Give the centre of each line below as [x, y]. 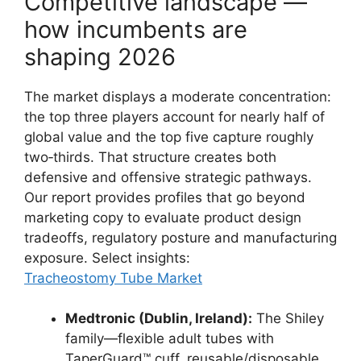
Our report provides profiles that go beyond [165, 197]
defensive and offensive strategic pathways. [168, 177]
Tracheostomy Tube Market [113, 278]
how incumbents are [136, 29]
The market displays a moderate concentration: [178, 96]
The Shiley [288, 318]
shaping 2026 [100, 56]
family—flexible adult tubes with [170, 338]
